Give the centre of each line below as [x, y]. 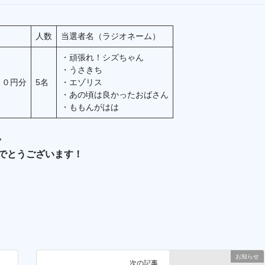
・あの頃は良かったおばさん [115, 95]
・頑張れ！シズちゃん [106, 58]
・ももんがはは [90, 107]
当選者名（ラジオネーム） [111, 36]
